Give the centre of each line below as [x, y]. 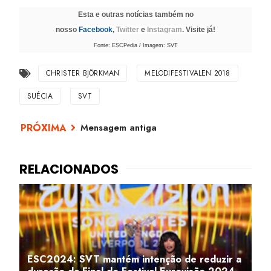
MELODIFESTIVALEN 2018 [188, 73]
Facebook [96, 30]
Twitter [128, 30]
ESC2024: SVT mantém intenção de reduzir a [134, 259]
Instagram [165, 30]
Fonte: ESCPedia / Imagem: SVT [135, 45]
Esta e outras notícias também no [135, 15]
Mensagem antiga [119, 128]
